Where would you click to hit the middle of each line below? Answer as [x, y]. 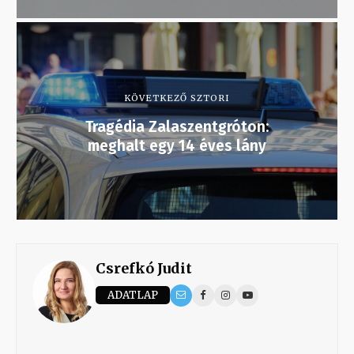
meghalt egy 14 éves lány [177, 145]
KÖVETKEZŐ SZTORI [177, 98]
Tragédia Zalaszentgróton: [177, 126]
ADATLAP [133, 296]
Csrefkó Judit [144, 268]
